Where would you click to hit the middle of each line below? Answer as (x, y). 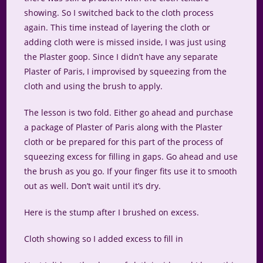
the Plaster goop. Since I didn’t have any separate (121, 57)
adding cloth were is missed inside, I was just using (125, 42)
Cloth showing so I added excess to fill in (104, 239)
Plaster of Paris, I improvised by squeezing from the (126, 72)
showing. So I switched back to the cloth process (119, 13)
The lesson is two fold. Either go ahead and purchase (129, 113)
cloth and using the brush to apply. (94, 86)
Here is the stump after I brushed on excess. (112, 213)
